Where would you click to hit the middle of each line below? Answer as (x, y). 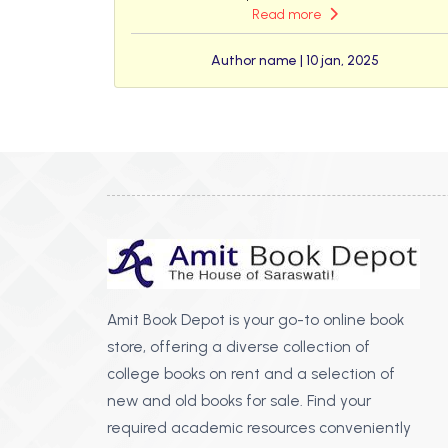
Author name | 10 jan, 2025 (294, 61)
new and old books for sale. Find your (238, 401)
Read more (288, 15)
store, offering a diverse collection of (238, 347)
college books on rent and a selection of (250, 374)
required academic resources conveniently (258, 428)
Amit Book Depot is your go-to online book (255, 320)
